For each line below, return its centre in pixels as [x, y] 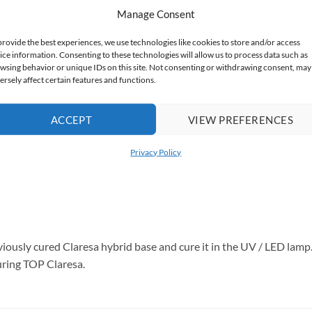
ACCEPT [71, 119]
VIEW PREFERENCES [241, 119]
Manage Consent [156, 14]
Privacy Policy [156, 152]
